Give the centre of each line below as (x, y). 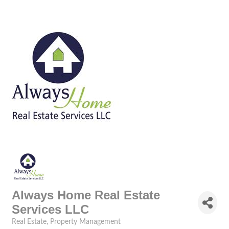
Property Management (85, 222)
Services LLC (50, 209)
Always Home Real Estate (86, 195)
